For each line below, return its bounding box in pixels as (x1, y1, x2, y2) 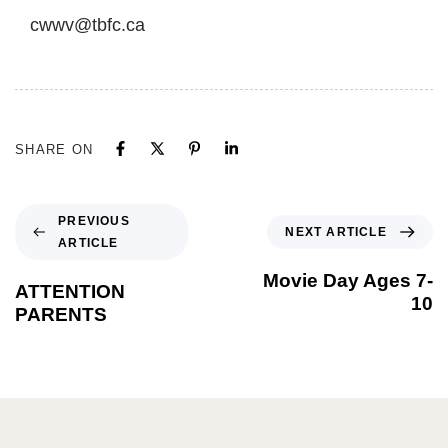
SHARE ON (15, 141, 94, 157)
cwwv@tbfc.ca (30, 14, 145, 35)
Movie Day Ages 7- (263, 269, 433, 291)
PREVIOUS (58, 213, 130, 228)
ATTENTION (15, 280, 125, 302)
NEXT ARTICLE (285, 224, 387, 239)
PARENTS (15, 303, 107, 325)
